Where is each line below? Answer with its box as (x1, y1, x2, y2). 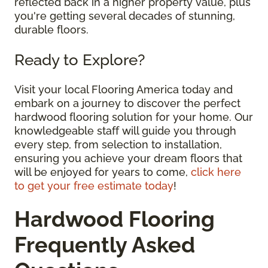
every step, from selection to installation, (14, 138, 222, 151)
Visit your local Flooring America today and (14, 83, 233, 96)
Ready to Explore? (14, 50, 145, 69)
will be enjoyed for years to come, (14, 166, 191, 179)
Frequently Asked (14, 232, 195, 258)
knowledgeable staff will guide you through (14, 124, 236, 138)
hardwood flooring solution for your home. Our (14, 111, 253, 124)
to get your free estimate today (14, 179, 173, 193)
